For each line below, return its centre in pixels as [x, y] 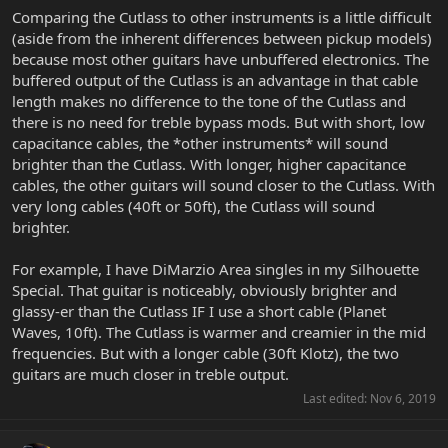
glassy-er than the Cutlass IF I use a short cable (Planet [199, 310]
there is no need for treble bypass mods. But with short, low [218, 121]
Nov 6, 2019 [403, 398]
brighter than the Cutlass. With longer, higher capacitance [209, 163]
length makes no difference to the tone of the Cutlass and [209, 100]
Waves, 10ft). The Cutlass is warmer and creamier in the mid [219, 331]
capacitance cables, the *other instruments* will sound [200, 142]
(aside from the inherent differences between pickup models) [222, 37]
